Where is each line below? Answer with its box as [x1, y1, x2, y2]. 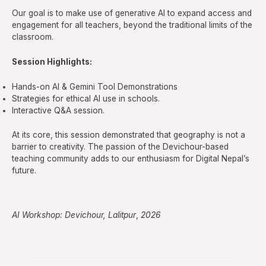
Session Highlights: [12, 57, 92, 67]
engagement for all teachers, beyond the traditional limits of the [12, 20, 252, 30]
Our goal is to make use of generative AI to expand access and [12, 8, 252, 18]
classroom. [12, 32, 53, 42]
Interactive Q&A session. [12, 106, 104, 116]
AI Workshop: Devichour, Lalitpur [12, 210, 136, 220]
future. [12, 165, 36, 175]
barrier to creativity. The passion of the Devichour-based [12, 141, 229, 151]
